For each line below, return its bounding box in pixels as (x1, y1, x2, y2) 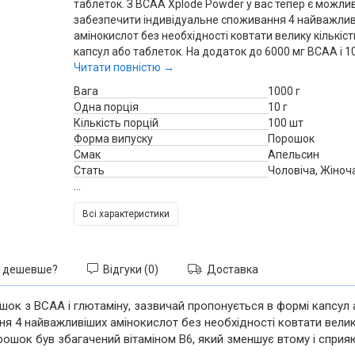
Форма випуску (73, 132, 153, 145)
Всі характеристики (82, 208, 170, 219)
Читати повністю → (73, 61, 174, 74)
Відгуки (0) (98, 263, 158, 276)
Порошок (268, 132, 315, 145)
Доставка (202, 263, 258, 276)
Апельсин (268, 148, 319, 161)
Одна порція (73, 101, 139, 113)
